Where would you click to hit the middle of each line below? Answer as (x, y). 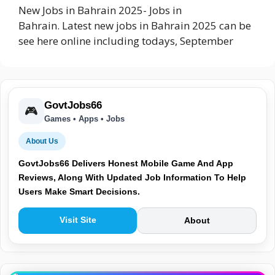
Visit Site (78, 220)
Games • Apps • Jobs (84, 119)
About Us (42, 141)
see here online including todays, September (126, 41)
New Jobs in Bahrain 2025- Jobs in (100, 10)
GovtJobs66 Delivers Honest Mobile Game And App (126, 163)
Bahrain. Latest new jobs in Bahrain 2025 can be (135, 25)
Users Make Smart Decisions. (79, 192)
